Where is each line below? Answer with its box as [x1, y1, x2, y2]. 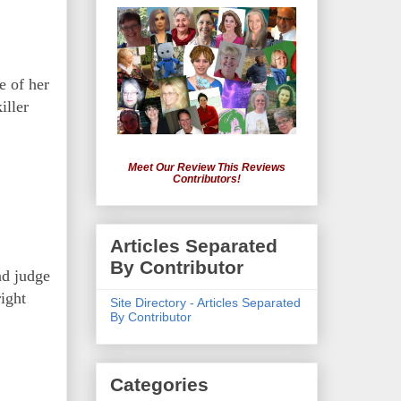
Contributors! [173, 173, 241, 186]
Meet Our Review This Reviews [128, 161, 286, 175]
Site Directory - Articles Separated [110, 294, 301, 310]
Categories [110, 374, 209, 396]
